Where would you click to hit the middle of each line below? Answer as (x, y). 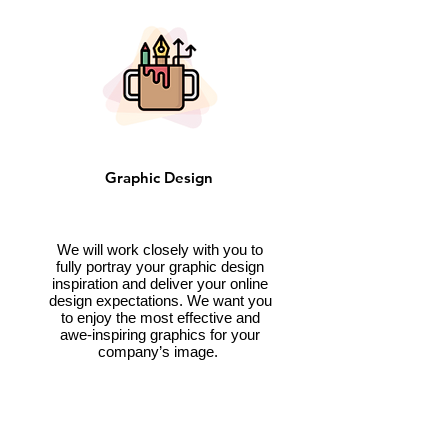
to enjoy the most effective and (160, 317)
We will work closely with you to (160, 249)
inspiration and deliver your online (160, 283)
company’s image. (160, 351)
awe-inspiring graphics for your (160, 334)
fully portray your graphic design (160, 266)
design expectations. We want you (160, 300)
